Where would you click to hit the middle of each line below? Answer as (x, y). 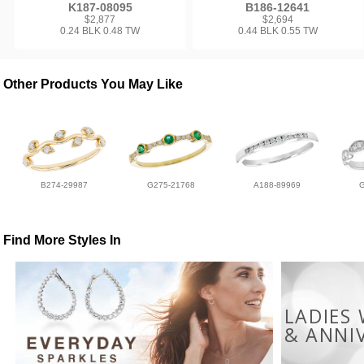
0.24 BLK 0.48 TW (100, 31)
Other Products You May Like (93, 84)
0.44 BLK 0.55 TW (277, 31)
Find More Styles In (63, 240)
